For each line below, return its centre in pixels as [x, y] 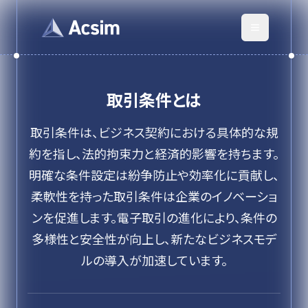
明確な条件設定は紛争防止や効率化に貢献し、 [154, 175]
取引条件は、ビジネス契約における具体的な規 [154, 132]
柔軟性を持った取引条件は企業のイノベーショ [154, 196]
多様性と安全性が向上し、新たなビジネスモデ [154, 239]
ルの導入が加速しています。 [154, 260]
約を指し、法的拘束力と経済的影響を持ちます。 [154, 153]
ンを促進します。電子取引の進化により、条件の [154, 217]
